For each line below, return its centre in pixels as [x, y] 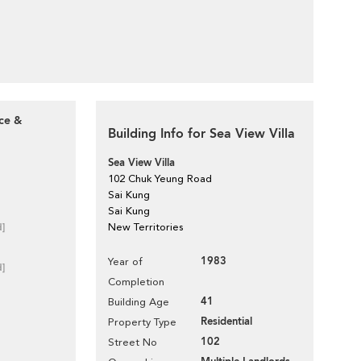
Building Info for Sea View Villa [201, 134]
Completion [136, 282]
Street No [133, 342]
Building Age [139, 302]
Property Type [142, 322]
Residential [226, 322]
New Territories [145, 227]
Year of [125, 261]
